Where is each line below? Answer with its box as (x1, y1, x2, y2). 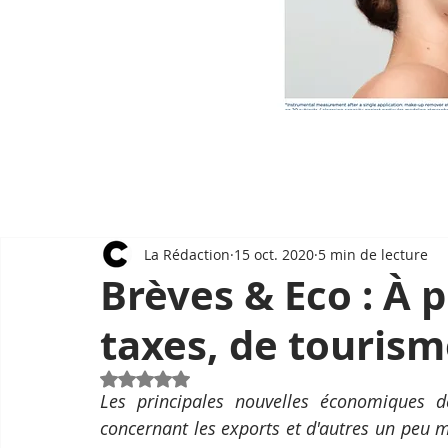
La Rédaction (144, 244, 230, 264)
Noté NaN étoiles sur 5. (144, 368, 300, 387)
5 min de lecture (318, 244, 428, 264)
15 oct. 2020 (234, 244, 314, 264)
